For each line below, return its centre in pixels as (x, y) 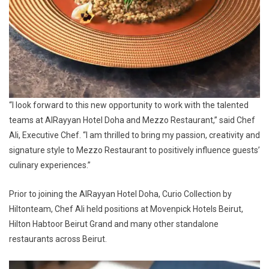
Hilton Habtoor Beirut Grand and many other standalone (114, 224)
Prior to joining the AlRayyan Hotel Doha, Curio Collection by (120, 194)
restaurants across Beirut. (58, 239)
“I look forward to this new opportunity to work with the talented (129, 105)
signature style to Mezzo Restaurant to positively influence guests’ (134, 150)
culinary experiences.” (50, 165)
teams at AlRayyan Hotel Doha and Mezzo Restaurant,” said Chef (132, 120)
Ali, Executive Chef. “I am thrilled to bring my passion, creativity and (134, 135)
